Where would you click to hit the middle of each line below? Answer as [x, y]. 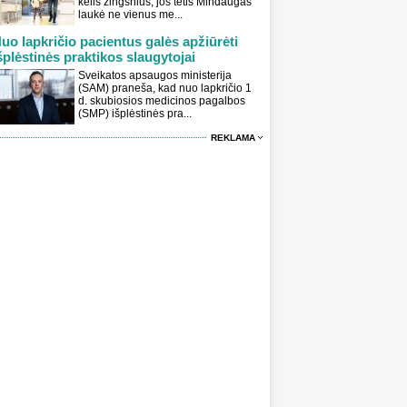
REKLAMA [233, 138]
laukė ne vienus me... [130, 15]
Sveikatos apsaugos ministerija [155, 76]
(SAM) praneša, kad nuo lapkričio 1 [165, 89]
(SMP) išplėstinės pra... [135, 114]
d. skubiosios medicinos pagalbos [162, 101]
